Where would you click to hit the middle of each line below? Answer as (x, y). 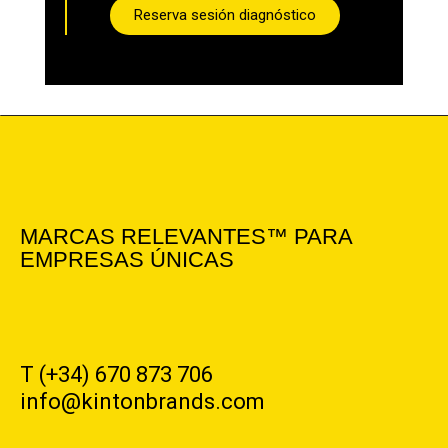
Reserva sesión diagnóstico (225, 15)
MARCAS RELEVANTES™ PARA (186, 237)
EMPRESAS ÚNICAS (127, 260)
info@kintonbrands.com (145, 402)
